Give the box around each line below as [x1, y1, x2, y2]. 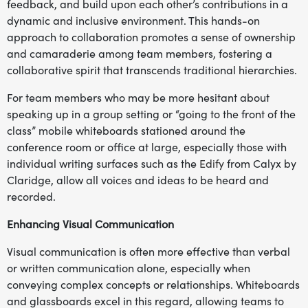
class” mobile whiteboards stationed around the [7, 124, 245, 137]
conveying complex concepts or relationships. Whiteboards [7, 278, 300, 291]
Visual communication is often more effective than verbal [7, 245, 290, 258]
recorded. [7, 190, 61, 203]
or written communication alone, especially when [7, 261, 250, 275]
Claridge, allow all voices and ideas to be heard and [7, 173, 269, 187]
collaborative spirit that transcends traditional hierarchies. [7, 63, 297, 77]
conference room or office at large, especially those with [7, 140, 287, 154]
